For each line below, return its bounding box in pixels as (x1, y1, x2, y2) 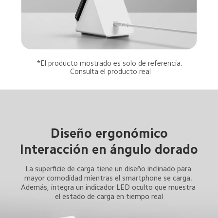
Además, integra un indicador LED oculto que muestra (20, 183, 198, 191)
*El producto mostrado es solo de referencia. (36, 59, 184, 67)
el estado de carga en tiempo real (55, 193, 163, 200)
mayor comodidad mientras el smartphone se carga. (24, 174, 194, 182)
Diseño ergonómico (50, 127, 168, 140)
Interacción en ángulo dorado (19, 143, 198, 156)
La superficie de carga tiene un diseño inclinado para (25, 165, 193, 173)
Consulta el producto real (70, 67, 151, 75)
